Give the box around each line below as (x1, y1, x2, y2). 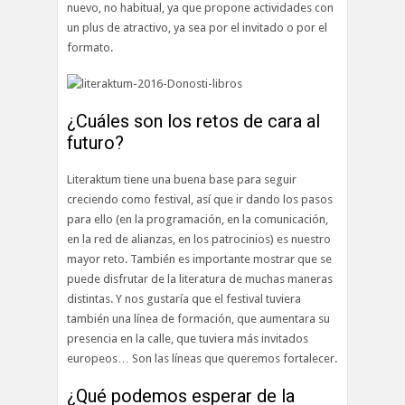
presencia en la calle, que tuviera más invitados (67, 332, 308, 345)
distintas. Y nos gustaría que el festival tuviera (67, 292, 301, 306)
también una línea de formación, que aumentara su (67, 312, 330, 325)
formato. (67, 41, 113, 54)
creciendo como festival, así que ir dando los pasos (67, 193, 333, 206)
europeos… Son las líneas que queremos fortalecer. (67, 352, 337, 365)
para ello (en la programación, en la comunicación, (67, 212, 328, 226)
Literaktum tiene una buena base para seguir (67, 173, 297, 186)
